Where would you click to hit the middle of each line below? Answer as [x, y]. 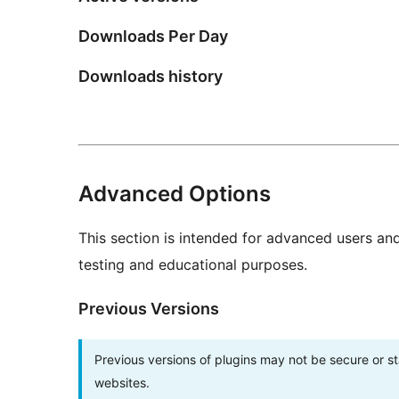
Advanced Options [175, 193]
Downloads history [151, 76]
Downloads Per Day [153, 37]
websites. [122, 382]
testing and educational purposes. [193, 264]
